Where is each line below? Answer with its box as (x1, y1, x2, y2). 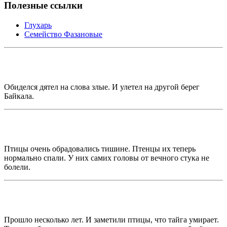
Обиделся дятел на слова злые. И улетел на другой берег (4, 82, 200, 91)
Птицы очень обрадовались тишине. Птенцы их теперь (4, 144, 196, 153)
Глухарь (24, 20, 52, 29)
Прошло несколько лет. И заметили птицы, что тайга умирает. (4, 215, 219, 224)
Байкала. (4, 91, 34, 100)
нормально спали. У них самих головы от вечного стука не (4, 153, 209, 162)
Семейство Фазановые (24, 29, 102, 39)
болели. (4, 162, 30, 171)
